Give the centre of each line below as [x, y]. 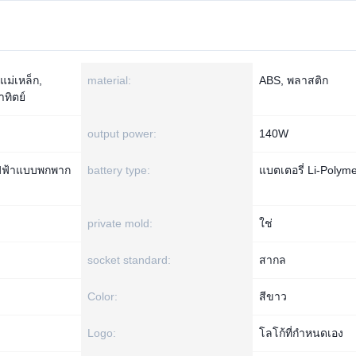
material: [109, 80]
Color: [103, 296]
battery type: [119, 170]
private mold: [120, 223]
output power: [122, 133]
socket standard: [129, 260]
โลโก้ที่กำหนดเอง [301, 333]
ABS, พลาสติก [294, 80]
